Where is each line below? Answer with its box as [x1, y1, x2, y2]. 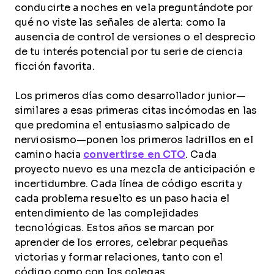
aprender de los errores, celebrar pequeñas [15, 237, 229, 248]
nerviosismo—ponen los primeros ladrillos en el [15, 135, 253, 145]
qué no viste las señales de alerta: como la [15, 17, 226, 28]
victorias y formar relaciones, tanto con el [15, 252, 223, 262]
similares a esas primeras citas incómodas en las [15, 105, 257, 116]
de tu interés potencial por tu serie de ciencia [15, 46, 243, 57]
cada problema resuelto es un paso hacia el [15, 193, 230, 204]
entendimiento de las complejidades [15, 208, 199, 218]
